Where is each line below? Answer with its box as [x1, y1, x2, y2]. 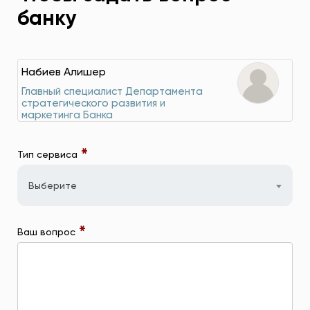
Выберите [28, 181, 77, 192]
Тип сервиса [17, 150, 80, 161]
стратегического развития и [21, 98, 165, 109]
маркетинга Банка [21, 110, 113, 121]
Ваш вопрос [17, 228, 78, 238]
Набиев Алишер [21, 67, 106, 79]
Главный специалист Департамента [21, 86, 203, 98]
